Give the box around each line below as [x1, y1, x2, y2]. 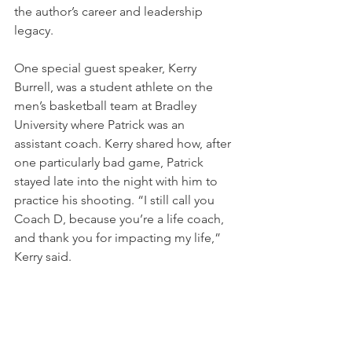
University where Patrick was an [14, 116, 188, 132]
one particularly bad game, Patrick [14, 154, 207, 170]
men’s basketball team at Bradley [14, 97, 200, 113]
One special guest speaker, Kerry [14, 60, 200, 75]
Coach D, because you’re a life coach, [14, 211, 227, 226]
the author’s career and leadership [14, 3, 206, 19]
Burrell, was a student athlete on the [14, 79, 216, 94]
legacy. [14, 22, 53, 38]
